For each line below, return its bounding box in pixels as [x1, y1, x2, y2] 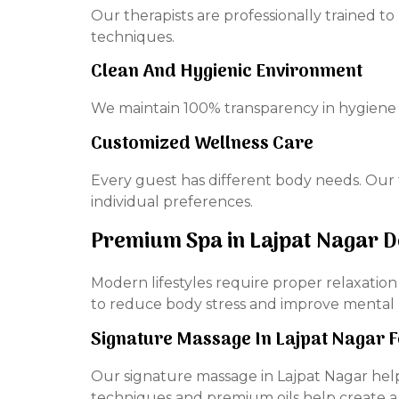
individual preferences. [91, 192, 253, 210]
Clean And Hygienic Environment [91, 58, 362, 87]
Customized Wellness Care [91, 129, 313, 159]
